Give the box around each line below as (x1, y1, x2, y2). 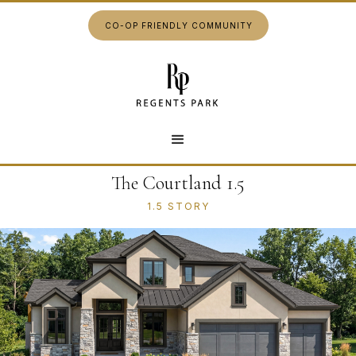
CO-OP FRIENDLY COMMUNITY (104, 21, 253, 30)
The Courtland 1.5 (111, 172, 245, 195)
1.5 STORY (146, 200, 210, 212)
